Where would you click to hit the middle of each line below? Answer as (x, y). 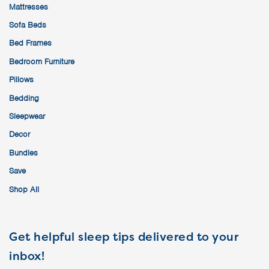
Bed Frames (30, 43)
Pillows (21, 80)
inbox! (27, 255)
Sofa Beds (28, 25)
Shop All (24, 189)
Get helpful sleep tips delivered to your (124, 236)
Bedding (24, 98)
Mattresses (29, 7)
